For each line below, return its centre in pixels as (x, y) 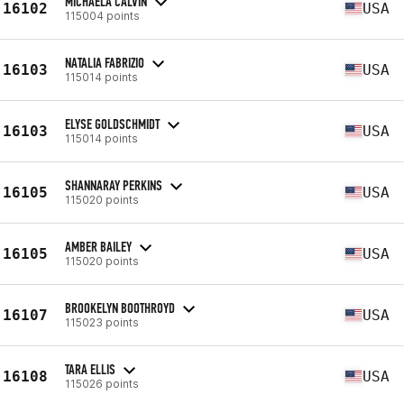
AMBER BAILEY (98, 246)
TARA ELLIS (90, 369)
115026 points (102, 383)
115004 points (102, 15)
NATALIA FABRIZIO (105, 62)
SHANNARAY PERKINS (114, 185)
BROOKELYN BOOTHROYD (120, 308)
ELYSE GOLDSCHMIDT (112, 124)
